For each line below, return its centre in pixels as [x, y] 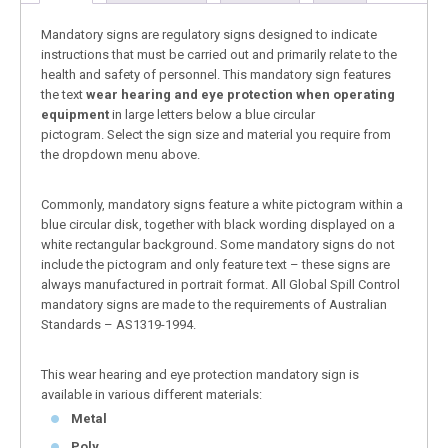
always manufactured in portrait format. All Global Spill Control [220, 284]
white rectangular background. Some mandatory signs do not [218, 244]
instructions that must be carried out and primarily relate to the [219, 54]
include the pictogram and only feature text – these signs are [215, 264]
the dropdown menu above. [120, 154]
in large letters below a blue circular [213, 114]
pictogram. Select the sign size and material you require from [216, 134]
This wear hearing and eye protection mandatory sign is [200, 374]
